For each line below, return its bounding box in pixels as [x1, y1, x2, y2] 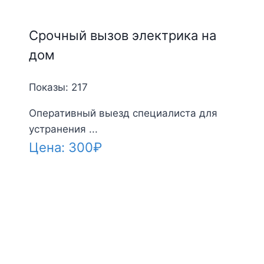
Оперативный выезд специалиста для [28, 107, 217, 119]
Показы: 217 [28, 81, 88, 93]
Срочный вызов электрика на [28, 27, 216, 43]
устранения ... [28, 123, 98, 135]
